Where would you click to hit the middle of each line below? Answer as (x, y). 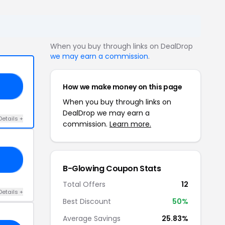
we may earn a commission (99, 56)
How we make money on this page (123, 87)
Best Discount (87, 201)
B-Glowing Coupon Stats (112, 168)
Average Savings (92, 218)
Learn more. (130, 124)
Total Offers (84, 184)
